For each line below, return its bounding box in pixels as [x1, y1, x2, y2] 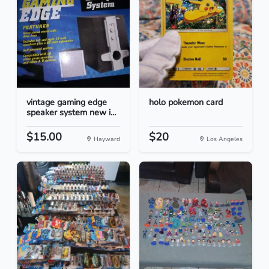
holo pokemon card [149, 96, 223, 109]
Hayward [92, 134, 120, 144]
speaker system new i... [26, 106, 116, 119]
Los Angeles [205, 134, 243, 144]
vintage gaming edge [26, 96, 107, 109]
